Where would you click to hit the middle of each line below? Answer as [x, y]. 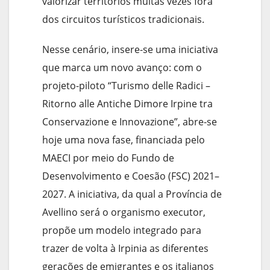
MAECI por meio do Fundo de [108, 158]
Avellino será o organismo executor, [124, 212]
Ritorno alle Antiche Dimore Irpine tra [127, 104]
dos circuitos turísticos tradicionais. [123, 20]
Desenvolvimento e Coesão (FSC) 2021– [131, 176]
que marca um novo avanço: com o [122, 68]
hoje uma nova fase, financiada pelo [124, 140]
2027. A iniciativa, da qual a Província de [132, 194]
